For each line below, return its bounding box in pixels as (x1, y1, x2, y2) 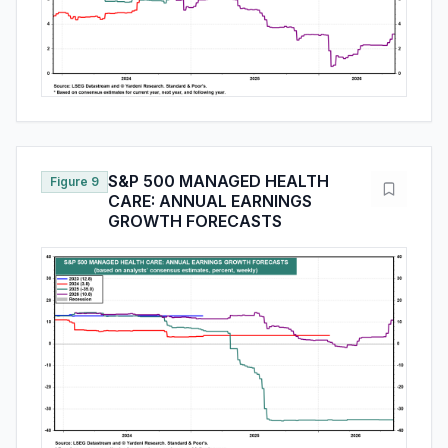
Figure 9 (50, 174, 99, 190)
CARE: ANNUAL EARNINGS (108, 191, 312, 212)
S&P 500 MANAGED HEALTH (108, 171, 329, 192)
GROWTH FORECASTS (108, 211, 282, 232)
